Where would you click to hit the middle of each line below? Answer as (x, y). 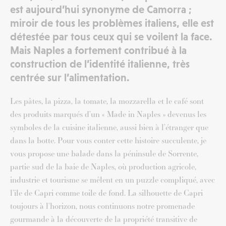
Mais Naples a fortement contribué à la (98, 50)
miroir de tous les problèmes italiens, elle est (112, 23)
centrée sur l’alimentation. (70, 78)
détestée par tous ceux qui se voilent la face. (111, 37)
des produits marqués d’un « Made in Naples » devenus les (108, 114)
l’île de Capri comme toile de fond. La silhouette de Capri (106, 193)
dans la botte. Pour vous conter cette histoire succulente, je (108, 140)
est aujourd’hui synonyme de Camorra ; (101, 10)
